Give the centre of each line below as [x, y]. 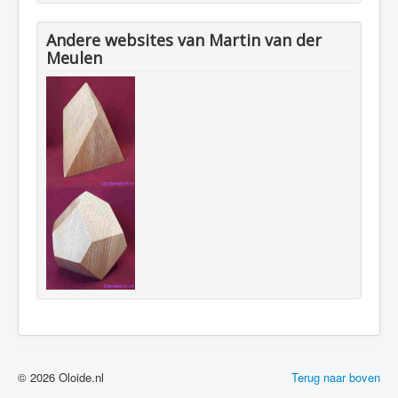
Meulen [74, 57]
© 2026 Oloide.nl [61, 378]
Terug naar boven [336, 378]
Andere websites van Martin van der [184, 40]
